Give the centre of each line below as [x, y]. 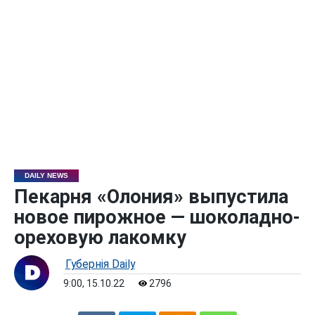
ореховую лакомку [100, 237]
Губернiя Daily [100, 264]
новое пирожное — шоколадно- [157, 217]
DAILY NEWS [46, 175]
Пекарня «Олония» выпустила [151, 197]
